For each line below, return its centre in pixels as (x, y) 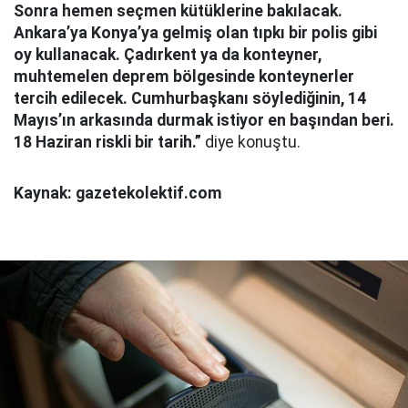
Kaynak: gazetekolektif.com (118, 193)
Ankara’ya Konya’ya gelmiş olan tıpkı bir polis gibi (195, 33)
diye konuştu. (251, 142)
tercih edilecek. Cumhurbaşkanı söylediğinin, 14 (190, 98)
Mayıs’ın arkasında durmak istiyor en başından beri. (204, 120)
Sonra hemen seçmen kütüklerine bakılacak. (178, 11)
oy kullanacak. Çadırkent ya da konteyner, (168, 55)
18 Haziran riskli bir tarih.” (107, 142)
